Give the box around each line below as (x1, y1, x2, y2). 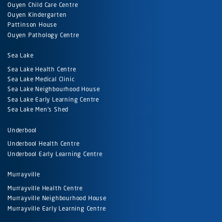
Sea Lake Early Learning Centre (7, 95, 99, 103)
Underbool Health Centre (7, 140, 80, 148)
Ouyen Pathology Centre (7, 31, 79, 39)
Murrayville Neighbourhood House (7, 194, 107, 202)
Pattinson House (7, 21, 57, 29)
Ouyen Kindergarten (7, 11, 69, 19)
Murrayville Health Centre (7, 184, 83, 192)
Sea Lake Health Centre (7, 65, 76, 73)
